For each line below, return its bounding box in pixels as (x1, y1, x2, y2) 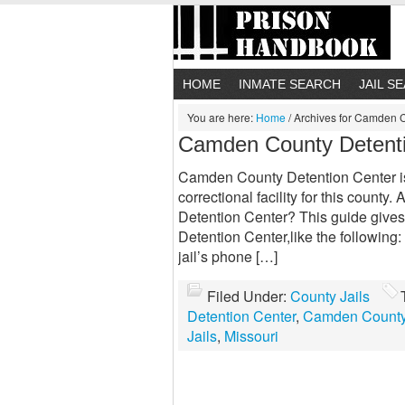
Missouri (224, 325, 278, 346)
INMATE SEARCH (239, 77, 341, 91)
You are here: (187, 109, 256, 125)
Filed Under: (207, 286, 290, 306)
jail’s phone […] (178, 246, 278, 267)
